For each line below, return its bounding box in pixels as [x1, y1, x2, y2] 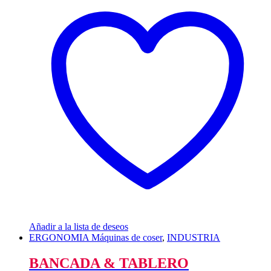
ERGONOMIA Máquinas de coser [29, 232, 162, 243]
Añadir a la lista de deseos [29, 221, 128, 232]
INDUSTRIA [167, 232, 220, 243]
